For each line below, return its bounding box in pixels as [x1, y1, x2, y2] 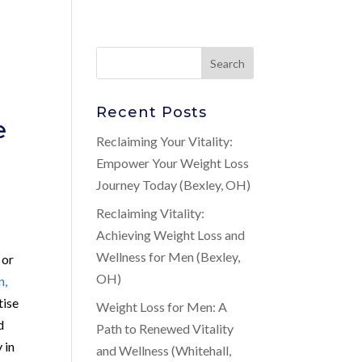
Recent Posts [96, 103, 208, 121]
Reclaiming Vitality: [96, 205, 205, 221]
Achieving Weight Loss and [96, 227, 246, 242]
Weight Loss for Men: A [96, 299, 228, 314]
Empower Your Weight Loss [96, 155, 250, 170]
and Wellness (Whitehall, [96, 343, 232, 358]
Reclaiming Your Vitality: [96, 133, 234, 149]
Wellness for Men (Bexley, [96, 249, 241, 264]
